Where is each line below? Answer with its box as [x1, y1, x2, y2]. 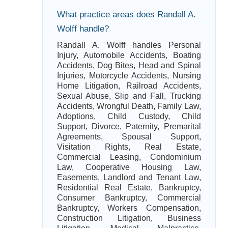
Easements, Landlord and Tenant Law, [56, 173, 201, 182]
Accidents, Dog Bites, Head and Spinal [56, 61, 201, 70]
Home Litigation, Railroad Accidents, [56, 81, 201, 90]
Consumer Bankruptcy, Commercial [56, 193, 201, 202]
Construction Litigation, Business [56, 214, 201, 222]
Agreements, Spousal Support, [56, 132, 201, 141]
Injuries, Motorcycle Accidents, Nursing [56, 71, 201, 80]
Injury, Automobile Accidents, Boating [56, 51, 201, 60]
